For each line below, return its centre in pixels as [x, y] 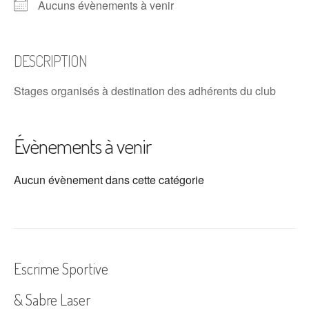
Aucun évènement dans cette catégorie [109, 180]
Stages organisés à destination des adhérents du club [145, 91]
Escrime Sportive [61, 268]
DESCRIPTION [50, 61]
